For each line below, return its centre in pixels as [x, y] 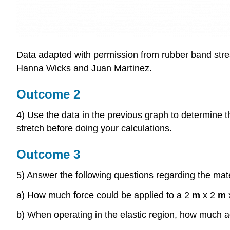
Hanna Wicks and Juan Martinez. [84, 69]
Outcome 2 [48, 94]
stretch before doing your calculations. [94, 129]
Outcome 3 [48, 155]
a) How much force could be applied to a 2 [104, 195]
